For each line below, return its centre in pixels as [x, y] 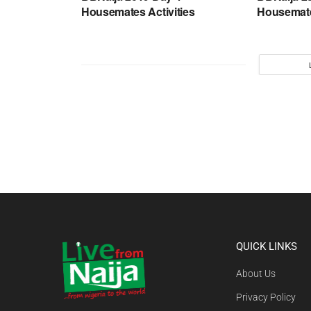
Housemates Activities [138, 12]
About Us [256, 274]
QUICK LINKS [267, 247]
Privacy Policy [266, 297]
